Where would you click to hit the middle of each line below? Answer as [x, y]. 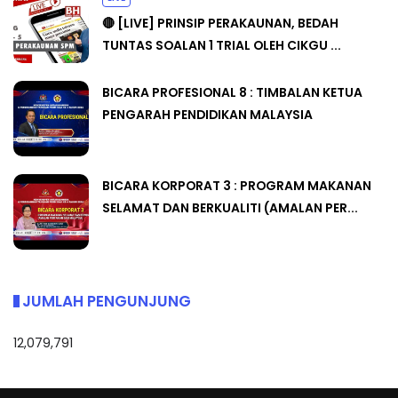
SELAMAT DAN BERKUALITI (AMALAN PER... [230, 208]
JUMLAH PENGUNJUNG [107, 302]
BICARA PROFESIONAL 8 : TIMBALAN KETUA [232, 93]
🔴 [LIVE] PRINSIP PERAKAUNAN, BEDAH [220, 24]
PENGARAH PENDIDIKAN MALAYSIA [207, 115]
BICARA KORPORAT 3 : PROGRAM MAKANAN [237, 186]
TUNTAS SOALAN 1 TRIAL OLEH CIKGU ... [222, 46]
